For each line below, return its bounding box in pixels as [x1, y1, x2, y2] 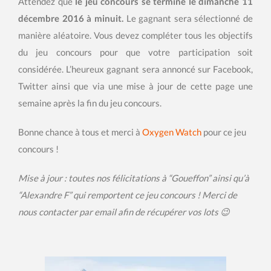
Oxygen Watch [142, 126, 201, 138]
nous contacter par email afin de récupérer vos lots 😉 [18, 206, 230, 218]
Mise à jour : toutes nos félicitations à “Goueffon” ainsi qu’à [18, 172, 249, 184]
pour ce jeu [201, 126, 246, 138]
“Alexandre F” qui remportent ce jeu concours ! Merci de [18, 189, 237, 201]
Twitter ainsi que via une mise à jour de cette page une [18, 80, 253, 92]
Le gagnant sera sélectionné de [126, 13, 253, 24]
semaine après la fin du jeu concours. [18, 97, 162, 109]
